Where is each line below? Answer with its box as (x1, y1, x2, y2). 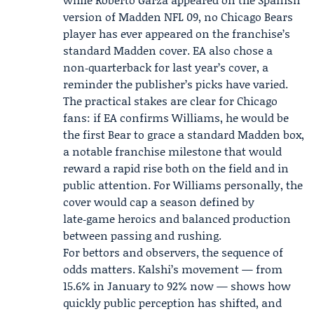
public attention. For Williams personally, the (63, 177, 303, 193)
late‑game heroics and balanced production (63, 210, 291, 226)
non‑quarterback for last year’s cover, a (63, 59, 268, 75)
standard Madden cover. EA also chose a (63, 42, 273, 58)
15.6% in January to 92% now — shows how (63, 278, 291, 294)
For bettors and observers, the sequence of (63, 244, 283, 260)
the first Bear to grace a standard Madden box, (63, 126, 304, 142)
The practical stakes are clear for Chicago (63, 93, 278, 109)
